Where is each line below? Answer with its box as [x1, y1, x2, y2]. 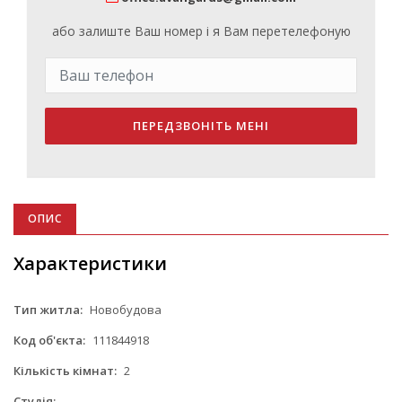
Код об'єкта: [13, 331, 85, 348]
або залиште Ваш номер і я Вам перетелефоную [51, 22, 351, 39]
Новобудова [87, 301, 162, 318]
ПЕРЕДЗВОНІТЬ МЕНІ [133, 117, 269, 134]
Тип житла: [13, 301, 83, 318]
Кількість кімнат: [13, 362, 117, 379]
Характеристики [13, 250, 167, 275]
